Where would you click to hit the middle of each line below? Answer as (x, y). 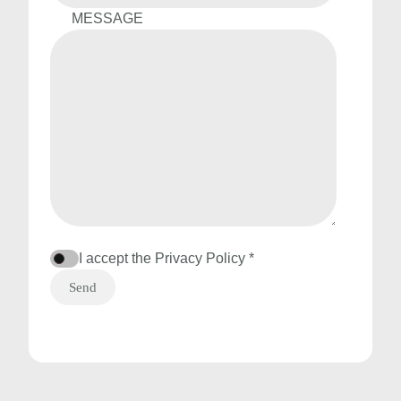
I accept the (117, 258)
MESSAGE (107, 18)
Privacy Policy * (205, 258)
